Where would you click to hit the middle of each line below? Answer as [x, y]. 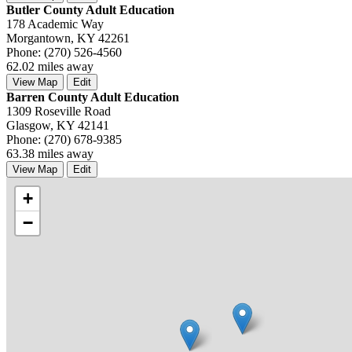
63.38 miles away [50, 153]
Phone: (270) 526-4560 [64, 52]
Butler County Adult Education [90, 9]
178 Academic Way [55, 24]
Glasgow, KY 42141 [58, 125]
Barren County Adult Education [93, 97]
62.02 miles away [50, 66]
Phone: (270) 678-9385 [64, 139]
